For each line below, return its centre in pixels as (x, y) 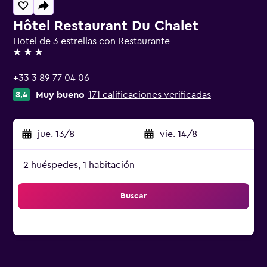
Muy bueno (60, 95)
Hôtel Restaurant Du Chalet (106, 26)
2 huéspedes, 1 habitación (79, 165)
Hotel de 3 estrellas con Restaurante (91, 41)
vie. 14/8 (178, 134)
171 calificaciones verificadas (150, 95)
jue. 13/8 (56, 134)
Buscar (133, 196)
